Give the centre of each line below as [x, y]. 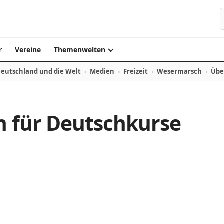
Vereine [28, 50]
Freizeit [136, 71]
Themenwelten [80, 50]
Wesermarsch [179, 71]
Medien [102, 71]
